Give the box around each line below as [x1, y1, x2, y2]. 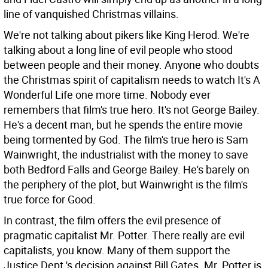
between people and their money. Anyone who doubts [4, 57, 259, 72]
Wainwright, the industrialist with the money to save [4, 147, 248, 162]
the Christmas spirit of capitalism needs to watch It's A [4, 72, 260, 87]
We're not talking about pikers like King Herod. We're [4, 28, 249, 42]
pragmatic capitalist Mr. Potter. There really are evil [4, 228, 245, 242]
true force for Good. [4, 192, 96, 206]
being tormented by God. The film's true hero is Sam [4, 132, 248, 147]
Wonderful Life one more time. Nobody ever [4, 87, 211, 102]
